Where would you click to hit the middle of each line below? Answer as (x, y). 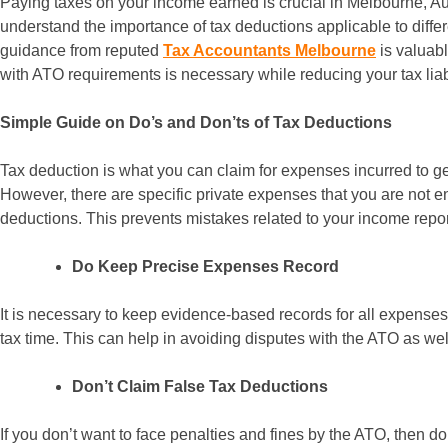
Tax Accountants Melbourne (269, 50)
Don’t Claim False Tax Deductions (200, 386)
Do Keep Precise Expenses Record (205, 266)
